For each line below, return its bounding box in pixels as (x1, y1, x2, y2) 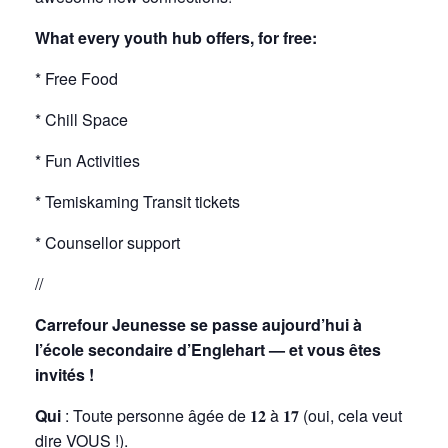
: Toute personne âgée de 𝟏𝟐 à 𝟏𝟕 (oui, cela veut (61, 404, 402, 427)
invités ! (35, 363, 94, 386)
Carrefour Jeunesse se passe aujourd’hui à (35, 313, 362, 336)
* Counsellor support (35, 231, 180, 254)
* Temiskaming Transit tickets (35, 190, 240, 213)
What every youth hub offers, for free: (35, 26, 317, 49)
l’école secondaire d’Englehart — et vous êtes (35, 338, 381, 361)
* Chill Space (35, 108, 128, 131)
